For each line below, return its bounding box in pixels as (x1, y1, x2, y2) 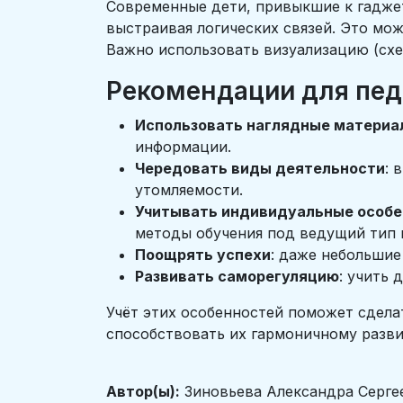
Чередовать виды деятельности (135, 159, 385, 177)
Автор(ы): (106, 382, 180, 400)
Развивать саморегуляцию (135, 267, 339, 285)
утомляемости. (135, 181, 247, 199)
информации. (135, 138, 231, 156)
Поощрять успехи (135, 246, 271, 264)
